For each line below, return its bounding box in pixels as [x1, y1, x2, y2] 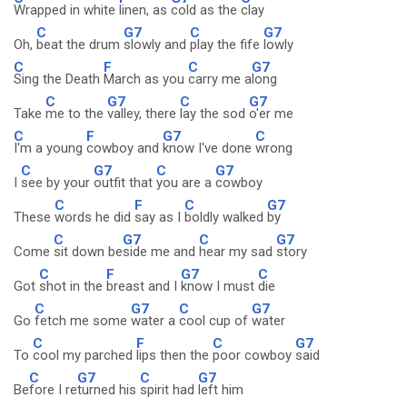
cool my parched [33, 347, 136, 363]
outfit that [94, 174, 156, 191]
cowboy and [86, 140, 163, 156]
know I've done [163, 140, 255, 156]
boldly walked [184, 209, 267, 225]
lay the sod [180, 105, 249, 122]
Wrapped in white [14, 2, 119, 18]
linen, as [119, 2, 171, 18]
